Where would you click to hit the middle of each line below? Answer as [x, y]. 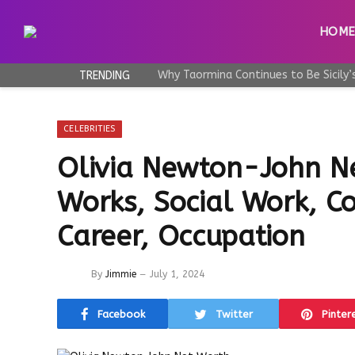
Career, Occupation [181, 237]
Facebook [121, 314]
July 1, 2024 [177, 274]
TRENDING [105, 75]
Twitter [234, 314]
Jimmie [121, 274]
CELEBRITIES [90, 129]
